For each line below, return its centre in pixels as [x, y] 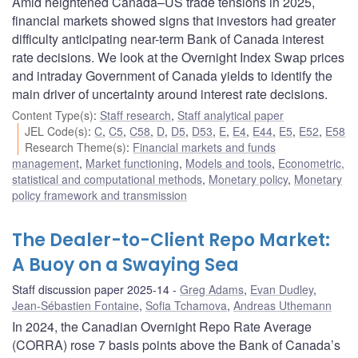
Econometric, [311, 163]
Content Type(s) [53, 115]
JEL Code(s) [57, 131]
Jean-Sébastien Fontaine [76, 305]
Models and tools [229, 163]
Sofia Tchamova [186, 305]
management [46, 163]
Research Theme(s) [76, 147]
